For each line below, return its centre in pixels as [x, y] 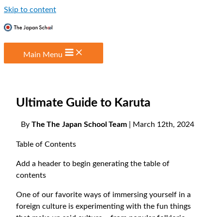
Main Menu [43, 55]
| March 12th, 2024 [162, 125]
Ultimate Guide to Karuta [84, 103]
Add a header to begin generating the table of [93, 163]
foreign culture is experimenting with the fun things [104, 207]
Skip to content [30, 10]
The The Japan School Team [79, 125]
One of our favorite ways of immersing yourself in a [104, 195]
